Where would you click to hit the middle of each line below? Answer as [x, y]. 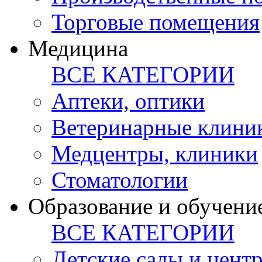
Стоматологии [120, 180]
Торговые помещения [156, 22]
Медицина [78, 49]
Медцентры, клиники [155, 154]
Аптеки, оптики [128, 101]
